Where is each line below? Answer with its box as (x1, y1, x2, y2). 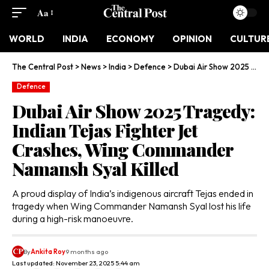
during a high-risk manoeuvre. (12, 212, 133, 225)
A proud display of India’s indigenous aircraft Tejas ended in (12, 187, 253, 199)
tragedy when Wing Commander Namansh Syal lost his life (12, 199, 251, 212)
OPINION (172, 32, 212, 44)
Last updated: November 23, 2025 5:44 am (12, 258, 140, 267)
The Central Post (12, 62, 73, 71)
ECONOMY (106, 32, 154, 44)
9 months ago (65, 247, 109, 256)
